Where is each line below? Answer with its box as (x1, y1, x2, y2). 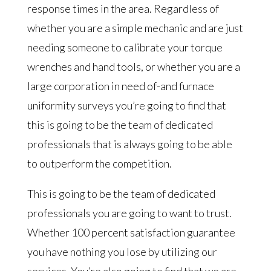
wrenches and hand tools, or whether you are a (27, 60, 240, 73)
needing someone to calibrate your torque (27, 41, 223, 54)
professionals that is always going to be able (27, 137, 232, 151)
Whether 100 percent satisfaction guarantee (27, 226, 235, 239)
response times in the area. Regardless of (27, 2, 219, 15)
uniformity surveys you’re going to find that (27, 99, 226, 112)
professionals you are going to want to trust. (27, 206, 232, 220)
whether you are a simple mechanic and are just (27, 21, 243, 34)
